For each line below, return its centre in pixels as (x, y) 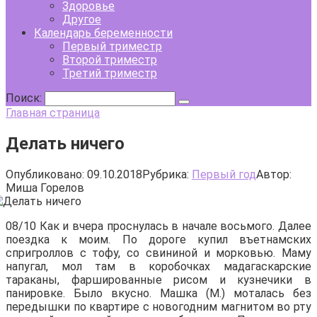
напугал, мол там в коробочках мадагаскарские (158, 266)
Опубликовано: (45, 174)
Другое (82, 19)
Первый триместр (112, 46)
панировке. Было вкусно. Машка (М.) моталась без (158, 293)
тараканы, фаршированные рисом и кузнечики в (158, 279)
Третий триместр (110, 73)
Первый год (224, 174)
